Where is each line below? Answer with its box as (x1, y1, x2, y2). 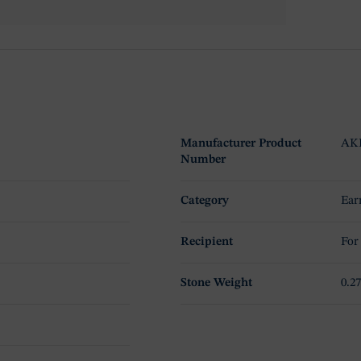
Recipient (180, 236, 233, 249)
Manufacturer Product (180, 138, 301, 151)
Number (180, 154, 226, 167)
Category (180, 195, 229, 208)
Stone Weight (180, 277, 252, 290)
